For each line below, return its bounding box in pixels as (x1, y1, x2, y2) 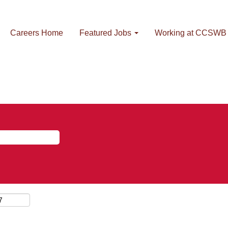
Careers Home (10, 28, 63, 37)
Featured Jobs (79, 28, 133, 37)
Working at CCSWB (155, 28, 226, 37)
